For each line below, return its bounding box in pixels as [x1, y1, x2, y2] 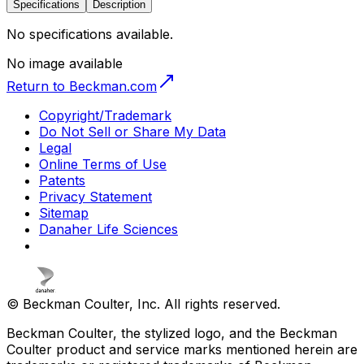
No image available [6, 54, 123, 71]
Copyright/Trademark [39, 106, 171, 123]
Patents [39, 171, 85, 188]
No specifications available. [6, 25, 173, 42]
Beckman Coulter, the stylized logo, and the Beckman [6, 324, 337, 341]
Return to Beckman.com [6, 77, 157, 94]
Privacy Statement [39, 188, 152, 205]
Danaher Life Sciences [39, 220, 178, 237]
